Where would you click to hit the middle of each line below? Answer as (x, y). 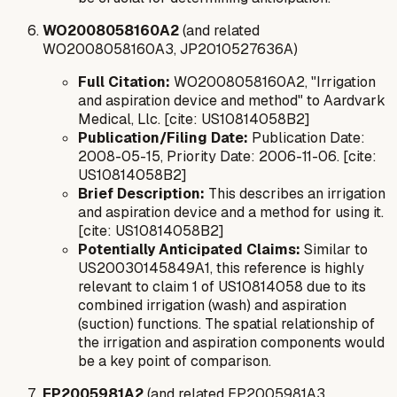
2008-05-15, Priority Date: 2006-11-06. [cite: (227, 157)
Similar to (334, 250)
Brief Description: (141, 194)
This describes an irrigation (295, 194)
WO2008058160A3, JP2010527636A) (170, 50)
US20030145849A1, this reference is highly (221, 269)
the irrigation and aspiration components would (231, 343)
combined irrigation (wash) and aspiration (212, 306)
